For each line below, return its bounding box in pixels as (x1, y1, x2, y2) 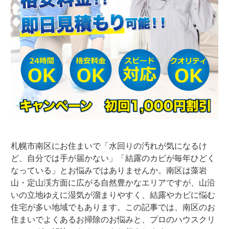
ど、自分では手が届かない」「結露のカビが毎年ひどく (11, 153, 216, 163)
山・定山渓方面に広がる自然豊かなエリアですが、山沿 (11, 178, 216, 187)
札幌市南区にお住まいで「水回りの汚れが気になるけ (11, 141, 208, 150)
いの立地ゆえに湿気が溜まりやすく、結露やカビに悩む (11, 190, 216, 199)
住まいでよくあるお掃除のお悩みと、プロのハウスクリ (11, 215, 216, 224)
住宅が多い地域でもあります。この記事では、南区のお (11, 202, 216, 212)
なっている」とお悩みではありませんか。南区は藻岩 (11, 166, 208, 175)
